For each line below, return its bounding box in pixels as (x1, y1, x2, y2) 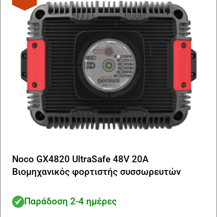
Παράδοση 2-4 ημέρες (24, 195, 117, 207)
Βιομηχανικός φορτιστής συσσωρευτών (12, 166, 181, 178)
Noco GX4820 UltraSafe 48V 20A (12, 154, 149, 165)
